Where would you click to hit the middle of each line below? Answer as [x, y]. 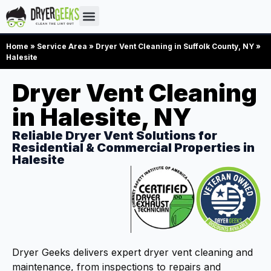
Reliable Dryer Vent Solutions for [115, 136]
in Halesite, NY [102, 117]
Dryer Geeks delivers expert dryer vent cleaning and [132, 252]
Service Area [62, 47]
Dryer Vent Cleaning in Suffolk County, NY [175, 47]
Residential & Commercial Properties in [133, 148]
